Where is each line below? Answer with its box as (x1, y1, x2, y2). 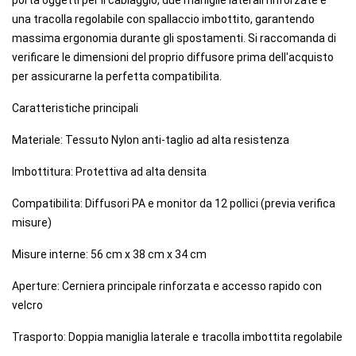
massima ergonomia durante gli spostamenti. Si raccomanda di (12, 32, 336, 45)
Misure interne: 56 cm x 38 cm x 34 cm (12, 248, 207, 261)
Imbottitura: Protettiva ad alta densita (12, 165, 207, 179)
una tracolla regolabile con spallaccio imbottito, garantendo (12, 13, 315, 26)
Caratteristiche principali (12, 102, 138, 115)
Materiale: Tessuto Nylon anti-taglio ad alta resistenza (12, 133, 289, 147)
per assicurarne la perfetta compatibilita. (12, 70, 222, 83)
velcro (12, 299, 43, 312)
